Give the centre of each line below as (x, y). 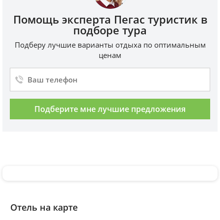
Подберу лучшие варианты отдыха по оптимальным (110, 45)
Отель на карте (44, 207)
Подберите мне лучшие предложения (110, 109)
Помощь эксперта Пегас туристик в (110, 19)
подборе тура (110, 30)
